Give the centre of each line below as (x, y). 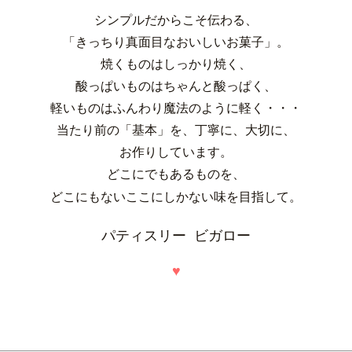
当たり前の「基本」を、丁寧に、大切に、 (176, 130)
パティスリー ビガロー (176, 236)
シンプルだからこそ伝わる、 (176, 20)
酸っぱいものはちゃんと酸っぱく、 (176, 86)
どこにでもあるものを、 (176, 174)
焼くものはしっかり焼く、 (176, 64)
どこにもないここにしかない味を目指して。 (176, 197)
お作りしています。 (176, 152)
